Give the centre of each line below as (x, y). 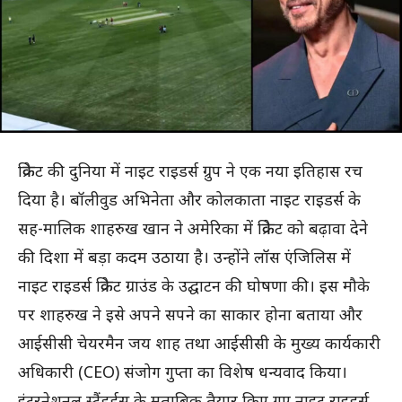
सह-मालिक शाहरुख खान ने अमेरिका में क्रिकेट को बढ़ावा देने (193, 228)
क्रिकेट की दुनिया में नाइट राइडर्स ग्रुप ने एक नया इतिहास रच (190, 171)
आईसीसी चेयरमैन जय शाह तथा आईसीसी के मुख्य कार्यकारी (199, 343)
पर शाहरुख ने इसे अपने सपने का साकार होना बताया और (190, 315)
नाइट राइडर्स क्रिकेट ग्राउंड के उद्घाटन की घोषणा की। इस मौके (194, 286)
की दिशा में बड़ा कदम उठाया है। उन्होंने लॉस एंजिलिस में (184, 257)
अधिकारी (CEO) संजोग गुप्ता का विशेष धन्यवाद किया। (183, 372)
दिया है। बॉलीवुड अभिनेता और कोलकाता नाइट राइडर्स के (189, 200)
